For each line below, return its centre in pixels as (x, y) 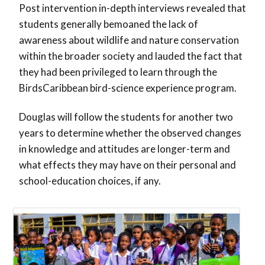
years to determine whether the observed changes (130, 133)
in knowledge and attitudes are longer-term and (125, 149)
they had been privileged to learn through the (118, 72)
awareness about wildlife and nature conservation (129, 40)
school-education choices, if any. (90, 181)
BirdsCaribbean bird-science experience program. (128, 88)
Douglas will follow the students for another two (126, 117)
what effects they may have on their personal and (127, 165)
